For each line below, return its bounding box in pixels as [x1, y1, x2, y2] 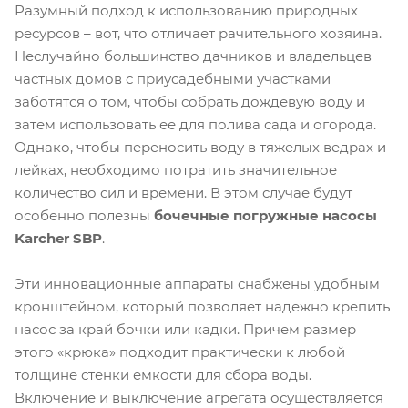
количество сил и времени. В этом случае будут [15, 183, 352, 201]
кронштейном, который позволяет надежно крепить [15, 297, 390, 315]
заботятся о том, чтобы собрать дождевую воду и [15, 92, 365, 110]
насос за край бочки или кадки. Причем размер [15, 320, 356, 338]
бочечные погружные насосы [154, 206, 377, 224]
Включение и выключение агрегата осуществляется [15, 388, 383, 406]
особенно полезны [15, 206, 154, 224]
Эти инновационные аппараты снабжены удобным [15, 274, 380, 292]
